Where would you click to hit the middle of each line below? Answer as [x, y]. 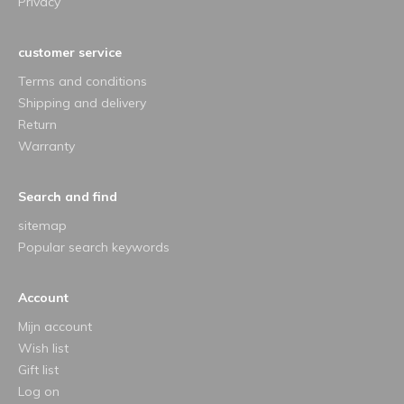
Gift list [38, 369]
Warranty [46, 146]
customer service [70, 52]
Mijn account [55, 326]
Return [37, 124]
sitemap [42, 225]
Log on [39, 391]
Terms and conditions [83, 81]
